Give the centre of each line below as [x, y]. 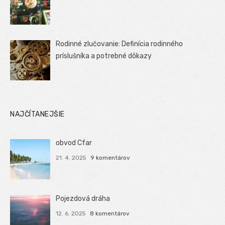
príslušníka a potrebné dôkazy [104, 56]
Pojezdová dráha [83, 199]
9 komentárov [110, 158]
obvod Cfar [74, 143]
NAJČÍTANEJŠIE [37, 115]
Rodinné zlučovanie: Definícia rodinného [120, 44]
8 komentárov [109, 214]
